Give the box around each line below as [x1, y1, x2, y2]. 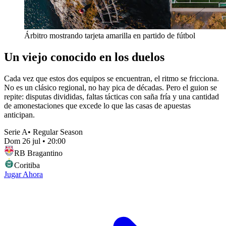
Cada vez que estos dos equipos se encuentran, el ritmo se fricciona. [4, 74, 219, 83]
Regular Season [33, 127, 83, 136]
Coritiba [14, 160, 40, 169]
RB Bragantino [14, 148, 63, 157]
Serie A [4, 127, 28, 136]
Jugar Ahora [4, 169, 43, 179]
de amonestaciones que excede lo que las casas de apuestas [4, 101, 191, 110]
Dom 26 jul [4, 136, 40, 145]
